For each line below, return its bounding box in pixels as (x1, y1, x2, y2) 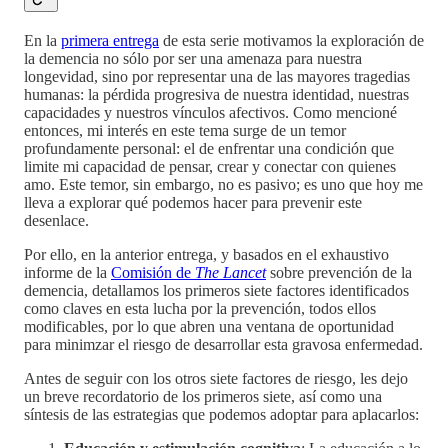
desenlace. (24, 211, 89, 229)
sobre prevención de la (266, 263, 412, 281)
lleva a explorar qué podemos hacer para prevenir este (24, 193, 362, 211)
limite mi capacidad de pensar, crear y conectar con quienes (24, 157, 396, 175)
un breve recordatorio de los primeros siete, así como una (24, 387, 382, 405)
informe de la (24, 263, 111, 281)
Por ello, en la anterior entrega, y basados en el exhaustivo (24, 245, 389, 263)
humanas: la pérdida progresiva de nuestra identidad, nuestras (24, 85, 409, 103)
